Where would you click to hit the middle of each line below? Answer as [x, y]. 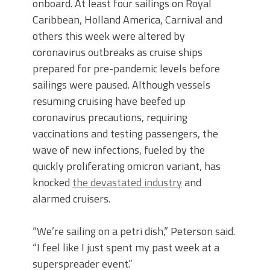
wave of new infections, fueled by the [119, 150]
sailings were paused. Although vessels [121, 85]
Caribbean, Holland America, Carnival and [127, 20]
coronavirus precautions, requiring [110, 117]
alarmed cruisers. [71, 199]
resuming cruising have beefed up [109, 101]
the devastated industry [127, 182]
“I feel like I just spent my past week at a [126, 247]
